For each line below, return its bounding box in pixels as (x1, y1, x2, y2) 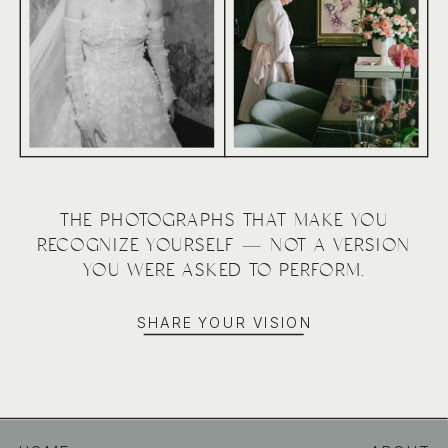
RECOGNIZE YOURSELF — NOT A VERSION (37, 234, 411, 256)
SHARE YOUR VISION (136, 314, 313, 332)
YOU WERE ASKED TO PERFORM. (82, 259, 366, 281)
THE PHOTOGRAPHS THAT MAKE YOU (59, 209, 389, 231)
